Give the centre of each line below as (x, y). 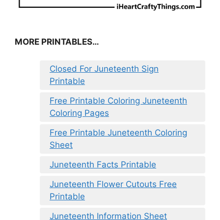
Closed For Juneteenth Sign (104, 69)
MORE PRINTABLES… (57, 41)
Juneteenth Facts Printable (103, 165)
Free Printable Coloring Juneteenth (118, 101)
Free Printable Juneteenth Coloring (118, 133)
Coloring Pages (79, 113)
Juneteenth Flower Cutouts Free (113, 184)
